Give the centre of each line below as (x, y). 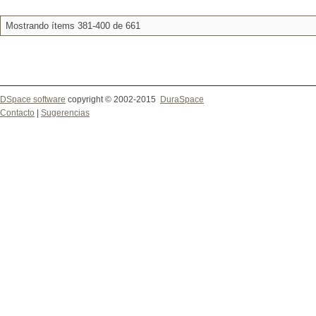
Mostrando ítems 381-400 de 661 (73, 26)
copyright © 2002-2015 (113, 99)
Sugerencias (65, 113)
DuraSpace (182, 99)
